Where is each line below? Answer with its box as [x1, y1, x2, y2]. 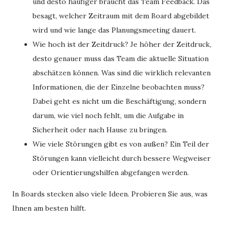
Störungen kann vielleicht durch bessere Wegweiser [33, 154, 211, 163]
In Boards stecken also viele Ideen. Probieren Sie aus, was [12, 189, 208, 198]
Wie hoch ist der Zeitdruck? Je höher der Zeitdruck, [33, 40, 211, 49]
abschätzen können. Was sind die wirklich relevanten [33, 68, 211, 77]
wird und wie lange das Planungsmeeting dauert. [33, 25, 196, 35]
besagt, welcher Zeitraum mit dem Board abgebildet [33, 11, 209, 20]
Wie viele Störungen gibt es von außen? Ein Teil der [33, 139, 209, 149]
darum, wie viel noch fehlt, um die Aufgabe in [33, 111, 184, 120]
